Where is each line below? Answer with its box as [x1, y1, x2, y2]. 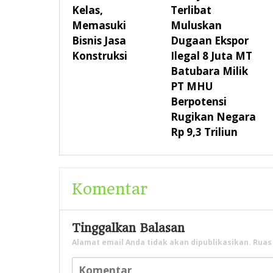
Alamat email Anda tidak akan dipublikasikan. [72, 237, 251, 248]
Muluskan [170, 18, 222, 33]
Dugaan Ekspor [170, 34, 249, 48]
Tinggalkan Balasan [72, 221, 185, 236]
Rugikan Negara [170, 110, 256, 124]
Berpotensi [170, 94, 227, 109]
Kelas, [72, 3, 103, 18]
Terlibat [170, 3, 211, 18]
